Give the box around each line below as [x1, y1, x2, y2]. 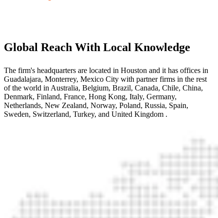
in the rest [177, 74, 207, 83]
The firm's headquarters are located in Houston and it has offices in [4, 66, 208, 74]
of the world [4, 83, 41, 92]
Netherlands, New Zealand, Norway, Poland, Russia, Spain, [4, 101, 188, 109]
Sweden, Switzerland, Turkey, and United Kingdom [4, 109, 165, 118]
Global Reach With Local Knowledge [4, 41, 190, 54]
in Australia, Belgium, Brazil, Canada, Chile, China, [43, 83, 203, 92]
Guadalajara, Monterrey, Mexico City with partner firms [4, 74, 177, 83]
